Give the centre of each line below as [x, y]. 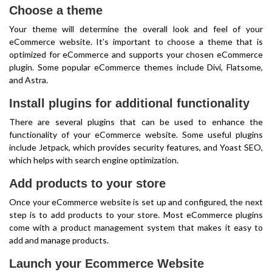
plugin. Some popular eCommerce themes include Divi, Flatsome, [136, 67]
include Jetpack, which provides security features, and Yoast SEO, [136, 147]
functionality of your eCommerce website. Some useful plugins [136, 134]
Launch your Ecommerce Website [107, 263]
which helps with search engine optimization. [94, 160]
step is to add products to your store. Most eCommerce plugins [136, 215]
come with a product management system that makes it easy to [136, 227]
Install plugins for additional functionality [129, 103]
